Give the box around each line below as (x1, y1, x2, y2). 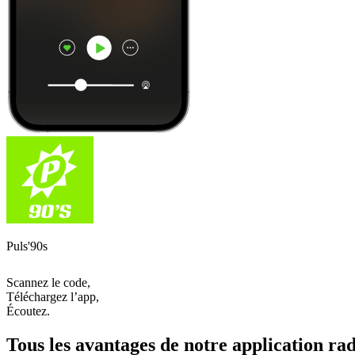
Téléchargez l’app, (6, 289, 99, 303)
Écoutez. (6, 303, 50, 318)
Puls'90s (6, 239, 48, 253)
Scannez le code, (6, 275, 90, 289)
